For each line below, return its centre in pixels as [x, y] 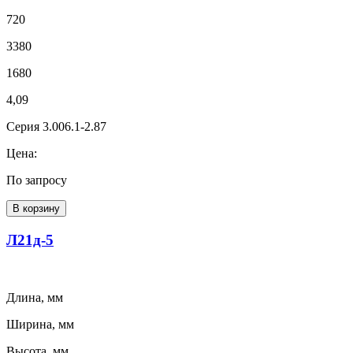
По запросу [37, 180]
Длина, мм [35, 297]
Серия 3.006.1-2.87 [56, 127]
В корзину [36, 209]
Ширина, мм [40, 324]
